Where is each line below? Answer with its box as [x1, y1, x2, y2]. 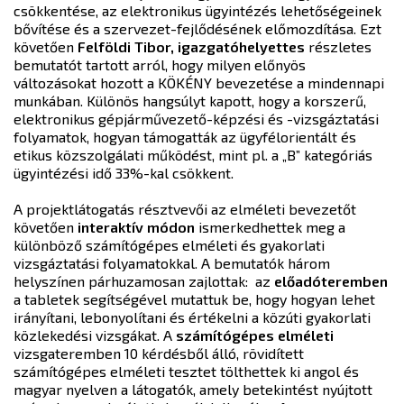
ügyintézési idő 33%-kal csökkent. [14, 164, 234, 181]
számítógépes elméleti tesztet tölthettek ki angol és [14, 363, 359, 380]
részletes [305, 38, 372, 55]
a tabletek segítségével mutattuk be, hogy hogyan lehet [14, 290, 375, 308]
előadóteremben [274, 272, 388, 289]
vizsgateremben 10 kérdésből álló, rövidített [14, 344, 304, 362]
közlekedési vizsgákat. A [14, 326, 176, 344]
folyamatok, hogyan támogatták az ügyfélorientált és [14, 128, 356, 145]
